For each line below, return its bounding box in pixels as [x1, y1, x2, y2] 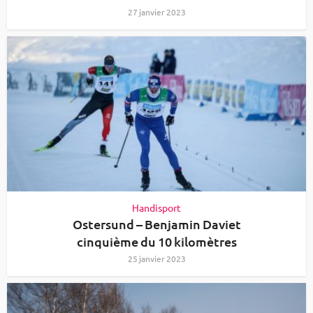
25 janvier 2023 [127, 253, 186, 265]
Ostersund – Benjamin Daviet [72, 216, 241, 233]
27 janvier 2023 [127, 6, 186, 17]
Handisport [132, 201, 181, 214]
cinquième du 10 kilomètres [76, 233, 237, 250]
